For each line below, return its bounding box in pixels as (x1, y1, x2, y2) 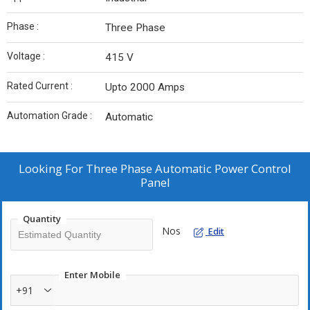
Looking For (19, 161, 86, 177)
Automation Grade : (7, 110, 92, 122)
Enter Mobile (64, 268, 120, 282)
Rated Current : (7, 80, 73, 92)
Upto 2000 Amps (105, 81, 185, 94)
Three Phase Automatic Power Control (86, 161, 291, 177)
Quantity (23, 212, 61, 226)
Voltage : (7, 51, 45, 62)
